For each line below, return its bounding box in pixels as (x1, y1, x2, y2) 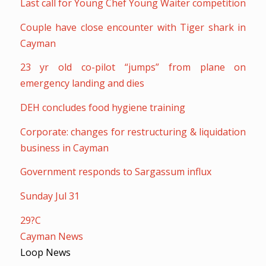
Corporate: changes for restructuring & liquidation (20, 125, 246, 138)
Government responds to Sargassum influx (20, 165, 211, 179)
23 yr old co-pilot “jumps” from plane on (20, 61, 246, 74)
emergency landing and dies (20, 77, 144, 90)
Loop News (20, 245, 71, 259)
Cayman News (20, 229, 83, 243)
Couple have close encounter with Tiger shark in (20, 20, 246, 34)
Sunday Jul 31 (20, 189, 80, 202)
